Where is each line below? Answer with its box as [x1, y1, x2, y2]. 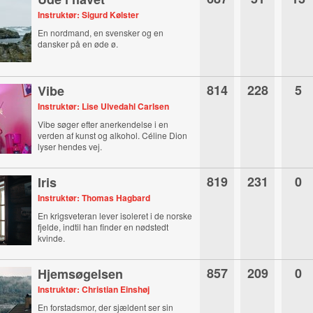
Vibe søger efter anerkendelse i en [38, 118, 169, 130]
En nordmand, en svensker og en [38, 27, 164, 38]
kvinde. [38, 232, 66, 244]
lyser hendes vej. [38, 140, 103, 152]
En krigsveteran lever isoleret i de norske [38, 210, 193, 221]
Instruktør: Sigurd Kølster [38, 8, 140, 21]
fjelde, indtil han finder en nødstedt [38, 221, 169, 233]
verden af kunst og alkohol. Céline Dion [38, 129, 188, 141]
